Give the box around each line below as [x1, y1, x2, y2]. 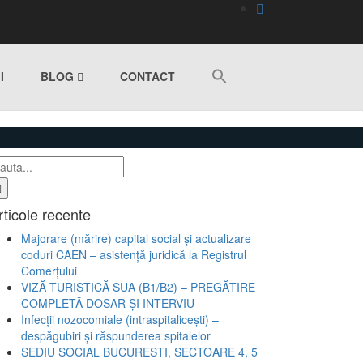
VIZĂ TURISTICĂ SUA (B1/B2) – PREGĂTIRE [21, 279, 255, 295]
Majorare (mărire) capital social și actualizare [21, 230, 251, 246]
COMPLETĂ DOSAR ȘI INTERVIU [21, 295, 194, 311]
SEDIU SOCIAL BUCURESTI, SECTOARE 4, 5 [21, 344, 258, 360]
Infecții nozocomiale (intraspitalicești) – [21, 311, 219, 327]
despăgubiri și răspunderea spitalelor [21, 327, 211, 344]
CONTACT [120, 68, 175, 84]
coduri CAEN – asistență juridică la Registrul [21, 246, 246, 263]
